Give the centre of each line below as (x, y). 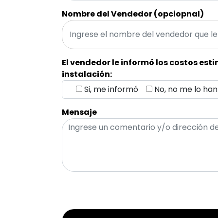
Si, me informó (111, 89)
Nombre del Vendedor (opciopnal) (133, 14)
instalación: (87, 74)
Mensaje (79, 112)
